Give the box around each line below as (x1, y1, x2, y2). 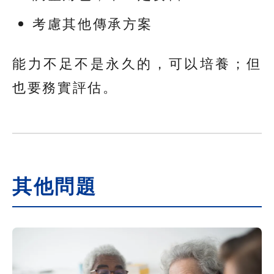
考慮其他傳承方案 (32, 13, 154, 32)
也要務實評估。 (12, 77, 118, 96)
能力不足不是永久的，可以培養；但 (12, 53, 262, 72)
